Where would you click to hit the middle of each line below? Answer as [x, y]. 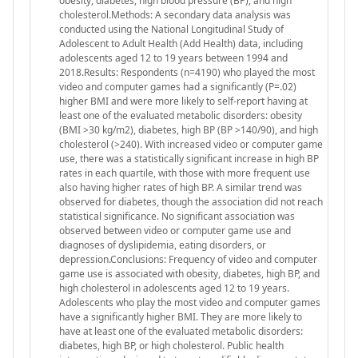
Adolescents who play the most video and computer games [190, 302]
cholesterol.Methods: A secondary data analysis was [175, 14]
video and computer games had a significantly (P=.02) [178, 86]
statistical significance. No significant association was [177, 216]
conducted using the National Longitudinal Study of [171, 29]
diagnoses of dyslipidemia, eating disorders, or [163, 245]
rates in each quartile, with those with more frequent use [185, 173]
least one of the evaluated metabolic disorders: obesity [181, 115]
